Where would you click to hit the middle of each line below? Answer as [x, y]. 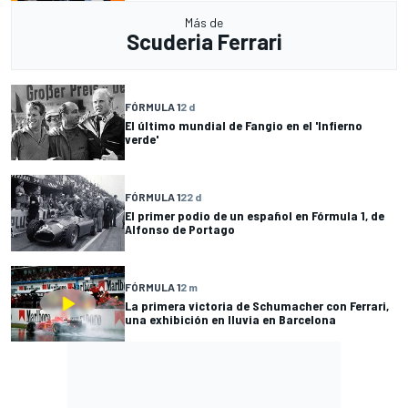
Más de [204, 23]
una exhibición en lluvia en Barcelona [230, 320]
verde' [142, 138]
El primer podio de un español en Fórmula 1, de [255, 215]
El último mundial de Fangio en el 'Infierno [244, 125]
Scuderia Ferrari [204, 42]
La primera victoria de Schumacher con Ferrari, [257, 306]
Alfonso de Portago [180, 229]
